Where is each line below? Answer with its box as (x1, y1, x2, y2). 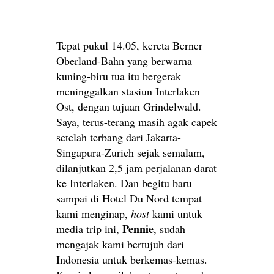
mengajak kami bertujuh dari (56, 236, 184, 251)
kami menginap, (56, 206, 131, 221)
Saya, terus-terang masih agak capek (56, 114, 217, 129)
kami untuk (149, 206, 202, 221)
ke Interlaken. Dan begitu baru (56, 175, 192, 190)
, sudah (154, 221, 185, 236)
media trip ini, (56, 221, 122, 236)
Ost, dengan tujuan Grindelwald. (56, 98, 201, 114)
